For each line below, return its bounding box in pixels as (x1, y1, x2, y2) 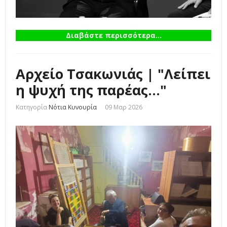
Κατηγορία (16, 103, 47, 112)
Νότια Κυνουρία (49, 103, 97, 112)
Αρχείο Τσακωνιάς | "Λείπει (16, 64, 210, 84)
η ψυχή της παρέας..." (16, 81, 167, 100)
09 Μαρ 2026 (105, 103, 142, 112)
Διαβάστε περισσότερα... (65, 30, 162, 41)
